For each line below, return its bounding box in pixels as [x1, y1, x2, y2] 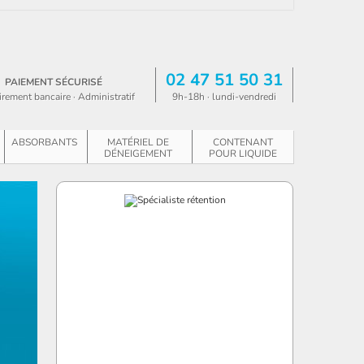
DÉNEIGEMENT [104, 147, 173, 160]
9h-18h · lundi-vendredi [172, 90, 276, 103]
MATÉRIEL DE [107, 136, 170, 149]
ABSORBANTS [11, 136, 78, 149]
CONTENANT [213, 136, 274, 149]
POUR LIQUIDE [209, 147, 278, 160]
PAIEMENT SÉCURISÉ [5, 76, 102, 89]
